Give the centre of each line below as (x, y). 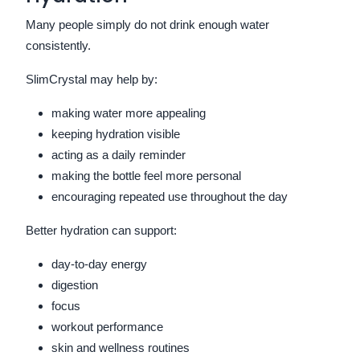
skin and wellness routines (121, 347)
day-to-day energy (99, 264)
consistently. (58, 45)
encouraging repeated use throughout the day (170, 196)
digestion (75, 284)
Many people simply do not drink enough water (147, 24)
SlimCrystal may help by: (92, 79)
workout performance (107, 326)
